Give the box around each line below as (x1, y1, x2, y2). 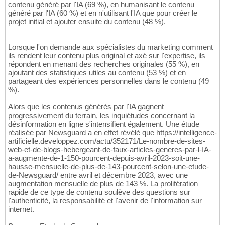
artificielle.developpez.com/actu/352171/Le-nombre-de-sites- (8, 136, 205, 145)
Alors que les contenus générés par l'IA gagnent (8, 102, 164, 111)
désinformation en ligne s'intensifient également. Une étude (8, 119, 199, 128)
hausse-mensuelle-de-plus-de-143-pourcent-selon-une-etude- (8, 162, 209, 171)
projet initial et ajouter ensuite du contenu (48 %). (8, 17, 166, 26)
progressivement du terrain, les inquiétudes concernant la (8, 110, 195, 120)
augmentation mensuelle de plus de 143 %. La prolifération (8, 179, 198, 188)
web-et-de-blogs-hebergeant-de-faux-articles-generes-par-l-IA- (8, 145, 211, 154)
